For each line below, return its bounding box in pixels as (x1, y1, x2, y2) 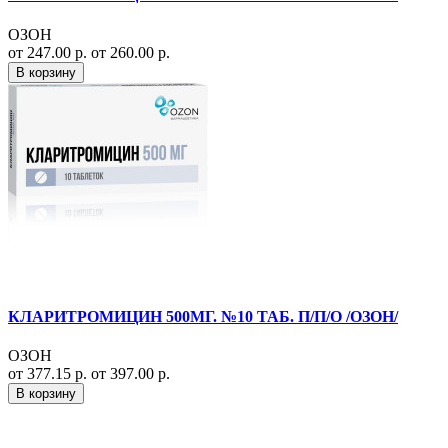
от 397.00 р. (91, 365, 170, 383)
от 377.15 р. (8, 365, 91, 383)
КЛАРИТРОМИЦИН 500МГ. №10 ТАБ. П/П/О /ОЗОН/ (8, 307, 398, 325)
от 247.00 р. (8, 43, 91, 61)
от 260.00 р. (91, 43, 170, 61)
